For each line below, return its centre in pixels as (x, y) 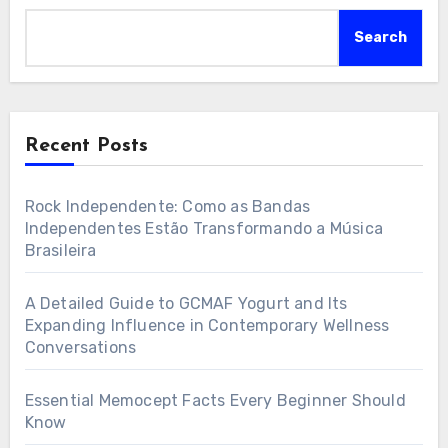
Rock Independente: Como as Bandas (167, 206)
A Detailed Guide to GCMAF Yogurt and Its (186, 303)
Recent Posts (86, 145)
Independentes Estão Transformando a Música (203, 228)
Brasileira (60, 250)
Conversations (80, 347)
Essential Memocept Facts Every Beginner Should (215, 400)
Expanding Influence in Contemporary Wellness (207, 325)
